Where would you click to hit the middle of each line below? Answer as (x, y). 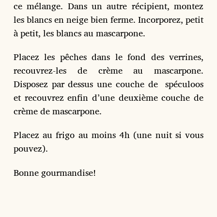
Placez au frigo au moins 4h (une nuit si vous (108, 135)
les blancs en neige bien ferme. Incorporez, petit (108, 19)
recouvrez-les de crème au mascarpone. (108, 70)
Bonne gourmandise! (55, 172)
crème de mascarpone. (58, 111)
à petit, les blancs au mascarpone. (79, 33)
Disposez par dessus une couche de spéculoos (108, 84)
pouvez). (31, 148)
